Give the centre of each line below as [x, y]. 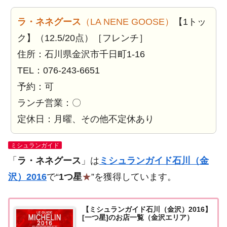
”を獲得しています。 [134, 177]
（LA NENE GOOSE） [127, 22]
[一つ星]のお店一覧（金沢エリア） [138, 217]
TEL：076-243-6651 [59, 70]
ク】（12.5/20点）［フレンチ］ [83, 38]
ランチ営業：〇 [49, 103]
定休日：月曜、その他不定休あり [86, 119]
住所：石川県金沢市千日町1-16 [81, 54]
